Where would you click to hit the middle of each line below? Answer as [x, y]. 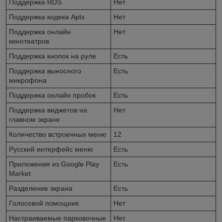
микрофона [28, 80]
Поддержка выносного [45, 71]
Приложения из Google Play [54, 164]
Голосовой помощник [44, 203]
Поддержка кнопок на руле [53, 56]
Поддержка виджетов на [48, 110]
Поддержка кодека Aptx [47, 17]
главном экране [34, 119]
